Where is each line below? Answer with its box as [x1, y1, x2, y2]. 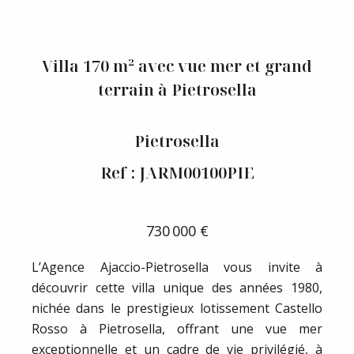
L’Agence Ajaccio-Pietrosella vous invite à [32, 258, 322, 276]
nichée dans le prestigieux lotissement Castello [32, 299, 322, 317]
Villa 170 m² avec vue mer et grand [42, 55, 312, 77]
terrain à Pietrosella [97, 78, 257, 100]
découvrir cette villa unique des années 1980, [32, 278, 322, 296]
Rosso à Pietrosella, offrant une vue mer [32, 319, 322, 337]
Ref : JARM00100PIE [100, 161, 254, 183]
